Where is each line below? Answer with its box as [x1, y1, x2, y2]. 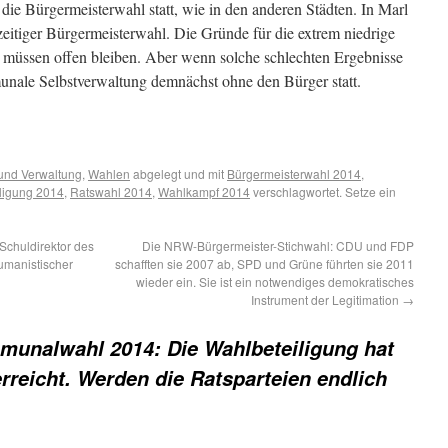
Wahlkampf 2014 [158, 183, 250, 200]
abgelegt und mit [130, 165, 227, 182]
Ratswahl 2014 [70, 183, 152, 200]
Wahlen [88, 165, 130, 182]
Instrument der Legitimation [251, 291, 402, 308]
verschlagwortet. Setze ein [250, 183, 396, 200]
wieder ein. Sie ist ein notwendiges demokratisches [136, 273, 414, 290]
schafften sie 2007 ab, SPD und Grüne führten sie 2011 [115, 255, 414, 272]
